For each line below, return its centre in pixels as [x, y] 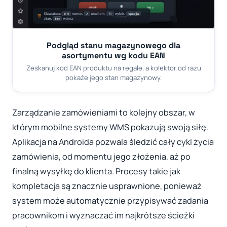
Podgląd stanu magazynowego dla [113, 45]
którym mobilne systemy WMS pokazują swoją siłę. [110, 127]
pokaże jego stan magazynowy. [113, 77]
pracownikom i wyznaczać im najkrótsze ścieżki [103, 216]
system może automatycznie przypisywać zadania [110, 201]
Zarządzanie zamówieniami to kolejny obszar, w [104, 113]
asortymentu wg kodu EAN [113, 55]
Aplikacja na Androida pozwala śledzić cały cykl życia [113, 142]
